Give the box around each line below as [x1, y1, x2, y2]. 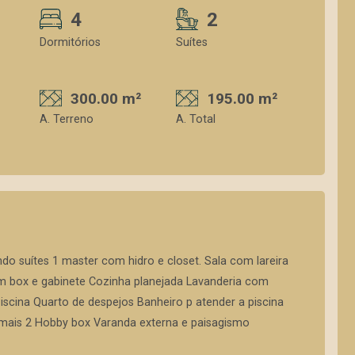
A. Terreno [40, 113, 94, 126]
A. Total [176, 113, 216, 126]
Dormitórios [40, 36, 101, 49]
